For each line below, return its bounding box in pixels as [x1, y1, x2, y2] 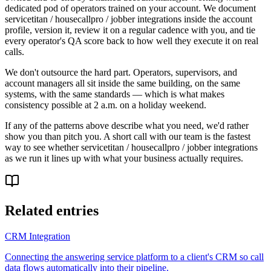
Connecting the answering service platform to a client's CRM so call [5, 251, 264, 262]
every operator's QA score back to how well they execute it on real [5, 35, 258, 46]
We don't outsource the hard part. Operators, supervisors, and [5, 67, 237, 77]
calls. [5, 46, 24, 57]
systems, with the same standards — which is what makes [5, 88, 224, 99]
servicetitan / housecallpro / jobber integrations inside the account [5, 13, 252, 24]
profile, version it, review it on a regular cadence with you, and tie [5, 24, 255, 35]
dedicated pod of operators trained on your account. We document [5, 2, 256, 13]
